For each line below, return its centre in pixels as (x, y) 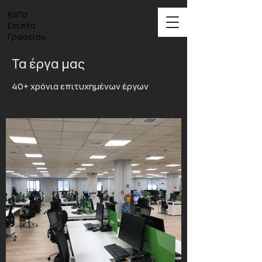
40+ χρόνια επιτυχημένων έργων (80, 86)
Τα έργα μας (48, 64)
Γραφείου (27, 37)
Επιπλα (21, 25)
